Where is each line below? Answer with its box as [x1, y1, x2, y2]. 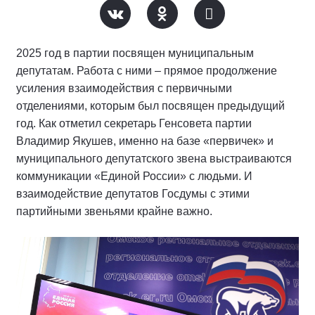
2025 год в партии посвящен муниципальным [16, 47, 254, 59]
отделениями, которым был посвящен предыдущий [16, 100, 285, 112]
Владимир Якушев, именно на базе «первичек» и [16, 135, 274, 147]
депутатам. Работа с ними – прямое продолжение [16, 65, 277, 77]
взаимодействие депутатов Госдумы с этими [16, 188, 250, 200]
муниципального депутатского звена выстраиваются [16, 153, 292, 165]
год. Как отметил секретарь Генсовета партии [16, 117, 252, 129]
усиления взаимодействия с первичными [16, 82, 232, 94]
